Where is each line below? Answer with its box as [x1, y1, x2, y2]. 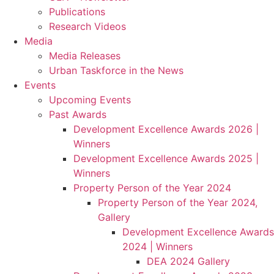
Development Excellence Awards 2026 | [73, 123, 259, 135]
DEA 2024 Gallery [147, 255, 230, 267]
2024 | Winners [122, 240, 193, 253]
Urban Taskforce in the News [49, 64, 183, 76]
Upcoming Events [49, 94, 131, 106]
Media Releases [49, 50, 120, 62]
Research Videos [49, 20, 126, 32]
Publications [49, 6, 105, 18]
